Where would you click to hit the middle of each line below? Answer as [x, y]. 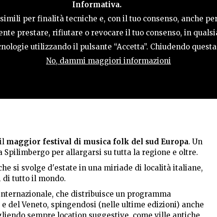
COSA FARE [56, 18]
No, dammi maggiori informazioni [108, 61]
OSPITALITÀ [128, 18]
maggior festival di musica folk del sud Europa [97, 142]
